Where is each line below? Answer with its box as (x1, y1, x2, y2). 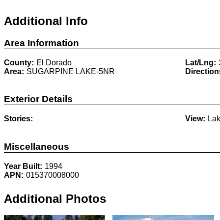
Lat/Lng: (185, 58, 216, 67)
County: (4, 58, 34, 67)
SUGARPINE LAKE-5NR (27, 67, 115, 76)
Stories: (4, 114, 33, 123)
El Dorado (36, 58, 72, 67)
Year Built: (4, 162, 42, 170)
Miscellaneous (4, 141, 69, 152)
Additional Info (4, 14, 88, 28)
